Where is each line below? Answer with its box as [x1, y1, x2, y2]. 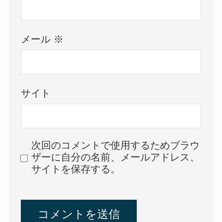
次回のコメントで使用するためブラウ [31, 140, 200, 151]
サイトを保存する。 [31, 164, 121, 175]
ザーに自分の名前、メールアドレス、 [31, 152, 200, 163]
